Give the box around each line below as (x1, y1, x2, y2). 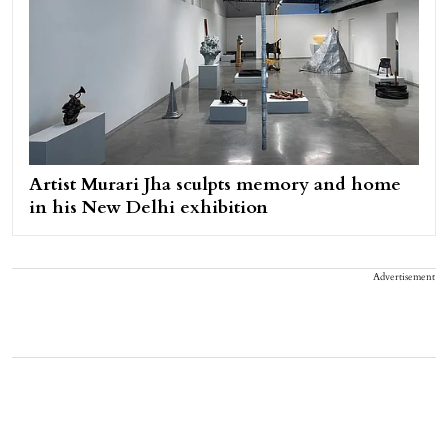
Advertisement (373, 270, 435, 285)
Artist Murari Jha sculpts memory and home (29, 172, 401, 198)
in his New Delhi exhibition (29, 195, 268, 221)
